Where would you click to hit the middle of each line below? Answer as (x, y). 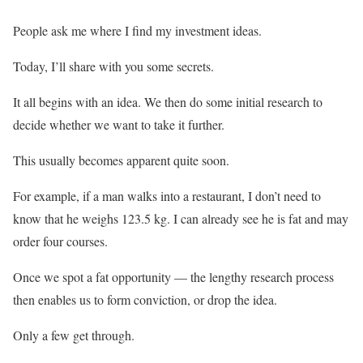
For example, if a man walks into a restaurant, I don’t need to (167, 196)
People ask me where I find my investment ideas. (137, 31)
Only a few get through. (74, 335)
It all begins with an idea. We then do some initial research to (168, 102)
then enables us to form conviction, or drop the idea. (145, 300)
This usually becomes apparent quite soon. (121, 160)
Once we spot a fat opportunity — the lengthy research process (173, 277)
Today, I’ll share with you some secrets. (113, 66)
